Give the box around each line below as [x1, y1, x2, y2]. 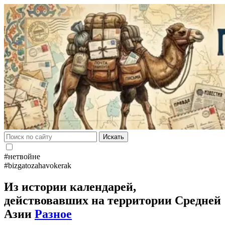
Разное [35, 207, 72, 220]
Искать [103, 133, 124, 141]
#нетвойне [4, 152, 40, 161]
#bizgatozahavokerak [4, 161, 71, 170]
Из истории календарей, [4, 180, 136, 193]
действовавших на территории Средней [4, 193, 221, 207]
